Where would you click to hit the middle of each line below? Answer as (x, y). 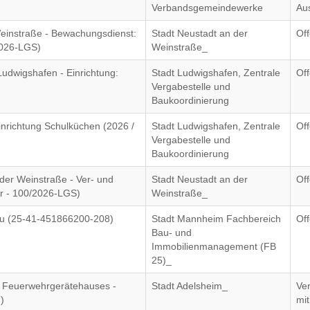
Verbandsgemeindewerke (208, 8)
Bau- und (172, 232)
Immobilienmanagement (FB (214, 246)
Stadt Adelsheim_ (190, 286)
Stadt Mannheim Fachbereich (217, 219)
